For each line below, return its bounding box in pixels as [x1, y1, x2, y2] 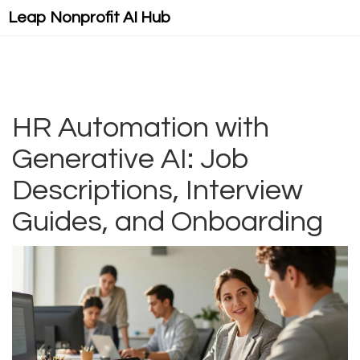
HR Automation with [12, 112, 269, 143]
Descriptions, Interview [12, 175, 303, 206]
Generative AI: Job [12, 144, 249, 174]
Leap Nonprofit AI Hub [8, 10, 170, 26]
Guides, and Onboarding [12, 207, 323, 237]
